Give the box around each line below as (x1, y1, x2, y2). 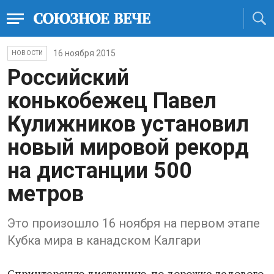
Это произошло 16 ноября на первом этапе (7, 216, 260, 231)
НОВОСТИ (12, 50, 43, 56)
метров (7, 181, 84, 207)
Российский (7, 65, 129, 91)
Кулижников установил (7, 111, 249, 137)
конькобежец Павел (7, 88, 217, 114)
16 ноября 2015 (53, 48, 116, 58)
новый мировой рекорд (7, 135, 249, 160)
